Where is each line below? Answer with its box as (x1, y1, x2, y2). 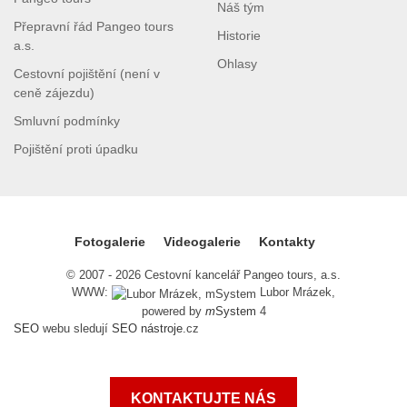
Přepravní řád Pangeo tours (14, 19, 174, 35)
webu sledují (39, 321, 112, 335)
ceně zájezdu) (14, 85, 94, 101)
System (214, 303, 256, 318)
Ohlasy (217, 56, 257, 72)
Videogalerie (163, 234, 241, 250)
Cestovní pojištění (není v (14, 66, 160, 82)
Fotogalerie (74, 234, 145, 250)
